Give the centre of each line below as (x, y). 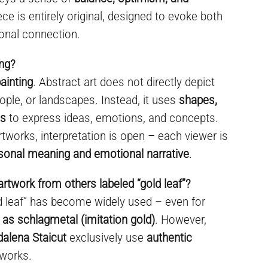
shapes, (198, 100)
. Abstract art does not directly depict (124, 82)
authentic (170, 237)
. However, (181, 220)
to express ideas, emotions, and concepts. (112, 118)
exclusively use (107, 237)
